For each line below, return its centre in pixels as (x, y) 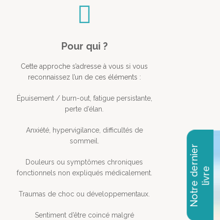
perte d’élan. (84, 109)
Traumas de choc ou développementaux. (84, 194)
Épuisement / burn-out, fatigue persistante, (84, 98)
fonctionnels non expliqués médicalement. (84, 173)
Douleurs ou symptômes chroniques (84, 162)
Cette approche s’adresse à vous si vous (84, 67)
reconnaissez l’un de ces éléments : (84, 77)
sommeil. (84, 141)
